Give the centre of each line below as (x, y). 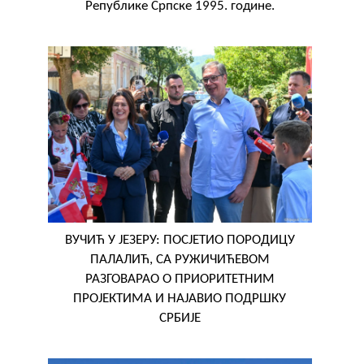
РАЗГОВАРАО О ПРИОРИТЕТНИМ (180, 279)
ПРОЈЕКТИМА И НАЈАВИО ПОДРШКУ (180, 299)
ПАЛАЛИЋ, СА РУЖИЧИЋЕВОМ (180, 260)
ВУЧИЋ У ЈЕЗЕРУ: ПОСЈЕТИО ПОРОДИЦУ (180, 240)
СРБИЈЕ (180, 318)
